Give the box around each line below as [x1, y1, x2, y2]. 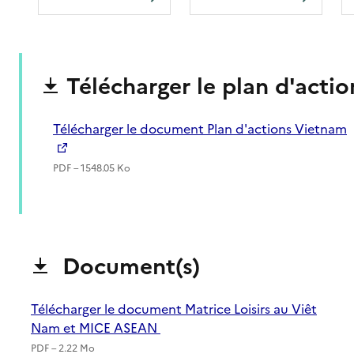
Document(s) [56, 250, 200, 283]
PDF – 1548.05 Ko [53, 161, 130, 175]
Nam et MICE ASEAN [31, 318, 160, 337]
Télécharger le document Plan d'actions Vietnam [53, 119, 347, 138]
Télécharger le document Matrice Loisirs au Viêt [31, 299, 317, 318]
